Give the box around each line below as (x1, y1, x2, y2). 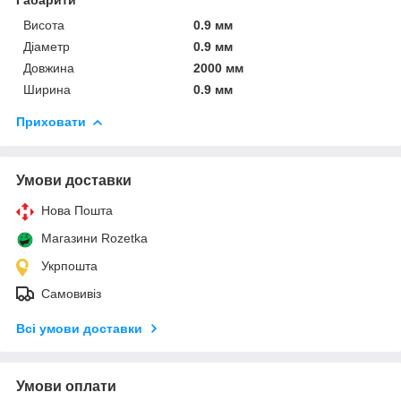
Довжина (23, 60, 74, 75)
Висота (23, 17, 64, 32)
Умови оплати (16, 378, 116, 394)
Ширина (23, 81, 71, 97)
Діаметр (23, 38, 70, 54)
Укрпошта (41, 258, 98, 273)
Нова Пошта (41, 202, 113, 218)
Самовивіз (41, 286, 101, 301)
